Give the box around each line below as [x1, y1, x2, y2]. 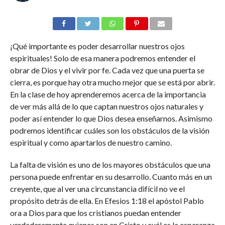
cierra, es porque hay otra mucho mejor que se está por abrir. [10, 77, 215, 87]
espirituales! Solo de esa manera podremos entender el [10, 53, 195, 63]
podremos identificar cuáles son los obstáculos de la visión [10, 126, 209, 135]
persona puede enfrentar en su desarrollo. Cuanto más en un [10, 172, 212, 181]
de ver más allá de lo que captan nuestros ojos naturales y [10, 101, 203, 111]
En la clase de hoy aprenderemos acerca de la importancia [10, 89, 206, 99]
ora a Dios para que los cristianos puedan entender [10, 208, 181, 217]
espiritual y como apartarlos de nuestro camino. [10, 138, 172, 147]
